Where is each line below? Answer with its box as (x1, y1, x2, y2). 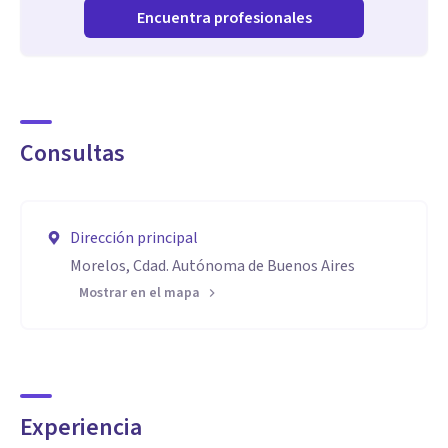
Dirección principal (70, 227, 198, 249)
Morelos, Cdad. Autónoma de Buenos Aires (70, 255, 355, 277)
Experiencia (20, 410, 142, 445)
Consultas (20, 136, 125, 171)
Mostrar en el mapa (79, 283, 200, 303)
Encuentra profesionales (136, 7, 312, 29)
